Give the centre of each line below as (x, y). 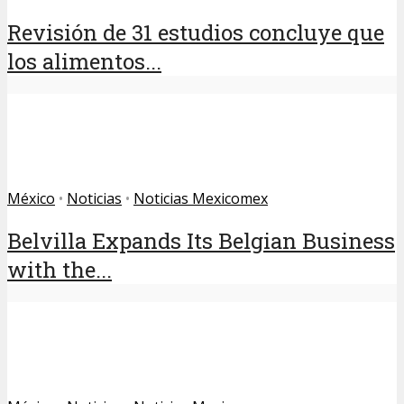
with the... (60, 269)
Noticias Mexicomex (201, 198)
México (31, 198)
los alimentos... (84, 61)
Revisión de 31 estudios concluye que (196, 32)
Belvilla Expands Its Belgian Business (201, 240)
